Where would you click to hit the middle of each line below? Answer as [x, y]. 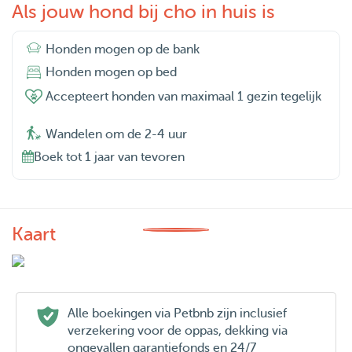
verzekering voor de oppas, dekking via [178, 330]
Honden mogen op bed [111, 73]
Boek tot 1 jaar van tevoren [109, 157]
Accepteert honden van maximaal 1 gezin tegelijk [183, 97]
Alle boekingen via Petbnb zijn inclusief [177, 313]
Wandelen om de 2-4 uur [116, 134]
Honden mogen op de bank [123, 50]
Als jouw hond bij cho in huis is [143, 13]
